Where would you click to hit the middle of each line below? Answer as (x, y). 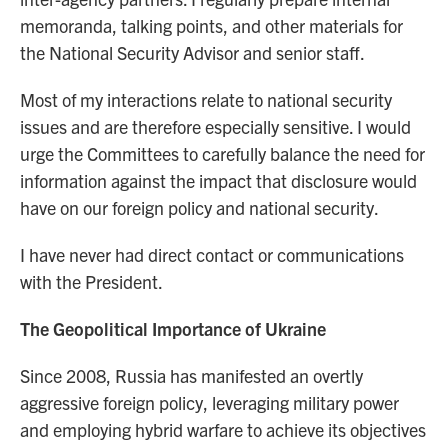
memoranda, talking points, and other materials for (211, 25)
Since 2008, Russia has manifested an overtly (191, 375)
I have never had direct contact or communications (212, 254)
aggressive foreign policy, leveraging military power (209, 402)
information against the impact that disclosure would (218, 180)
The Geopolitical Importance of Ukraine (173, 328)
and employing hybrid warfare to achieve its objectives (223, 429)
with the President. (91, 281)
